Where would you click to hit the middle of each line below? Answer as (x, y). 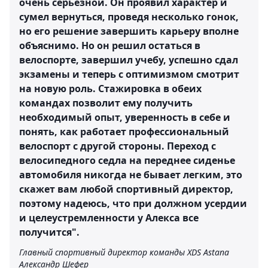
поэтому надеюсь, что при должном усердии (133, 204)
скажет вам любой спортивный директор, (126, 189)
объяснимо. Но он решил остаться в (110, 46)
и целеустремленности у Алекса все (109, 218)
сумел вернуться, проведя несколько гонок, (129, 17)
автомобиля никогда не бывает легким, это (131, 175)
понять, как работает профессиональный (124, 132)
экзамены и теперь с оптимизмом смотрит (129, 74)
